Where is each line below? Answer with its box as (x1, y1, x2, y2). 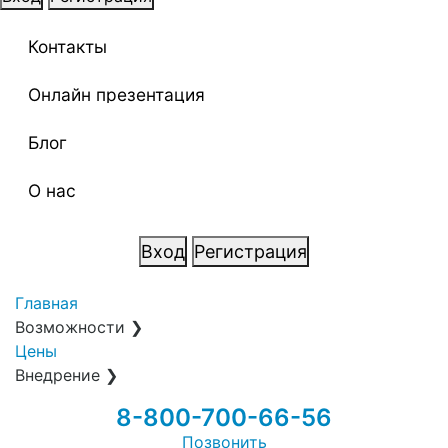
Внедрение (15, 365, 100, 385)
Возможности (15, 317, 125, 337)
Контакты (28, 35, 107, 57)
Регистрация (194, 241, 307, 262)
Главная (15, 293, 78, 313)
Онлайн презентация (28, 83, 205, 105)
